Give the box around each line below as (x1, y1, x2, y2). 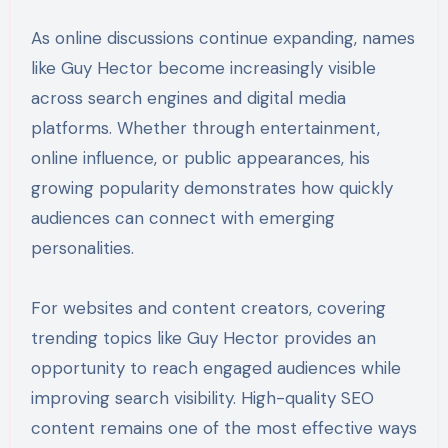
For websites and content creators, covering (30, 297, 386, 320)
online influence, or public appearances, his (30, 147, 370, 170)
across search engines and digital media (30, 87, 346, 110)
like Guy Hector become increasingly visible (30, 57, 376, 80)
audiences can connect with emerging (30, 207, 335, 230)
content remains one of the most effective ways (30, 417, 417, 440)
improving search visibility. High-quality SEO (30, 387, 374, 410)
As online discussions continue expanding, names (30, 27, 415, 50)
